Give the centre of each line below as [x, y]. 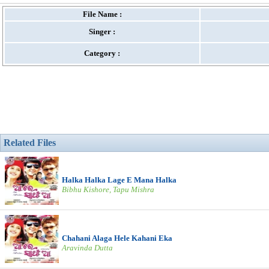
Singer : [102, 32]
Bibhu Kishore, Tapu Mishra [108, 189]
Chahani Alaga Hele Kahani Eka [117, 238]
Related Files [30, 143]
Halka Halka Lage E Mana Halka [119, 180]
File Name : [102, 14]
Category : [102, 53]
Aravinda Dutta [87, 248]
